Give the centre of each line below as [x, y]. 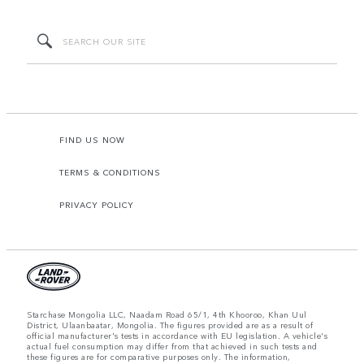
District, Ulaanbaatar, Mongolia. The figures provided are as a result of [170, 325]
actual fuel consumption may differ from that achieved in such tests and [172, 346]
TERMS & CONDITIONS [110, 172]
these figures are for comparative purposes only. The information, [159, 356]
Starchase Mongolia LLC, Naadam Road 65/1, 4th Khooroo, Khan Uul [167, 314]
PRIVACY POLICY [97, 204]
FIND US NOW [92, 139]
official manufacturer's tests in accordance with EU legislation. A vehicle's [177, 335]
